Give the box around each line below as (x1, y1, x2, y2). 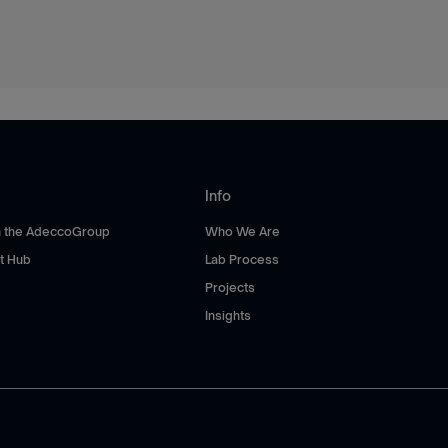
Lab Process (205, 252, 280, 267)
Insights (205, 308, 252, 323)
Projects (205, 280, 256, 295)
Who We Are (205, 224, 281, 239)
